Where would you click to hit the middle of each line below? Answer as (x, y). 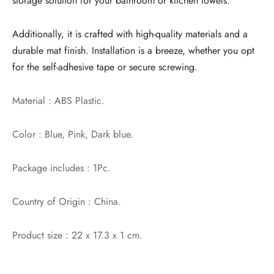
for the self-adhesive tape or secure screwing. (105, 67)
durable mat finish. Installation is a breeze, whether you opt (133, 51)
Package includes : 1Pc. (61, 168)
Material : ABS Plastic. (58, 101)
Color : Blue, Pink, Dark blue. (73, 135)
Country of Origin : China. (67, 202)
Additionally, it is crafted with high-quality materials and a (130, 34)
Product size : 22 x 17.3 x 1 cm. (77, 235)
